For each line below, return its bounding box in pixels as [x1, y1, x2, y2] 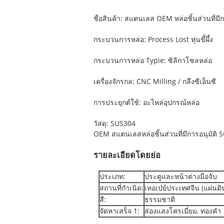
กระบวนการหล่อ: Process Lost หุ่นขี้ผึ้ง [93, 35, 213, 44]
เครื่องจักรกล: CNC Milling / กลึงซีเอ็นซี [93, 77, 216, 86]
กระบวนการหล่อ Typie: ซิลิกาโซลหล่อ [93, 56, 212, 65]
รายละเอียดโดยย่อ [93, 150, 160, 160]
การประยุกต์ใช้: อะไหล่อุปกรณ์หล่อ [93, 98, 199, 107]
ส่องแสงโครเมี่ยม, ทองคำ [144, 207, 221, 215]
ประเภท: [99, 172, 125, 181]
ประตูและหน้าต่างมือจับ [144, 172, 217, 181]
